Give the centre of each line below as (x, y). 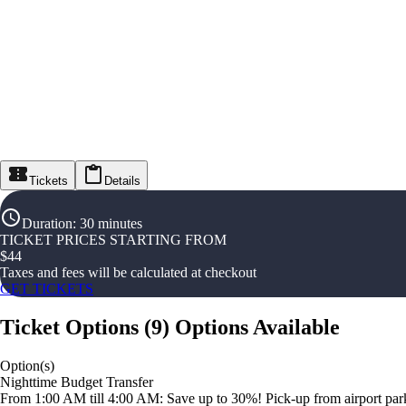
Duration (47, 224)
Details (122, 181)
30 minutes (111, 224)
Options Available (257, 328)
